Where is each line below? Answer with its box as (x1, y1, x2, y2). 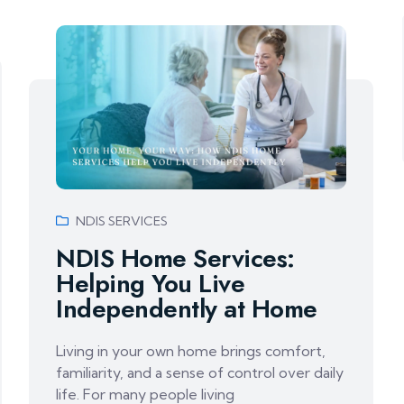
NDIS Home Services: (56, 239, 295, 277)
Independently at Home (56, 289, 317, 327)
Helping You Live (56, 264, 245, 302)
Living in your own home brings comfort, (56, 341, 326, 360)
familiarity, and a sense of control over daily (56, 363, 344, 381)
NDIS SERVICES (76, 212, 169, 229)
